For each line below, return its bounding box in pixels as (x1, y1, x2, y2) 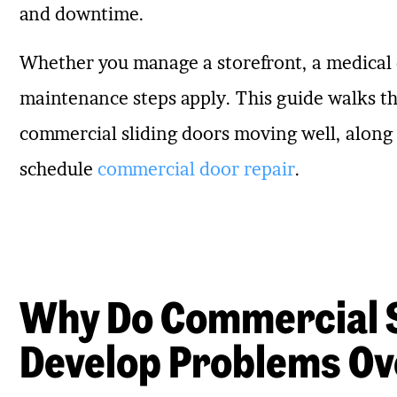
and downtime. (19, 4, 144, 26)
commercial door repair (97, 158, 295, 180)
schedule (19, 158, 97, 180)
